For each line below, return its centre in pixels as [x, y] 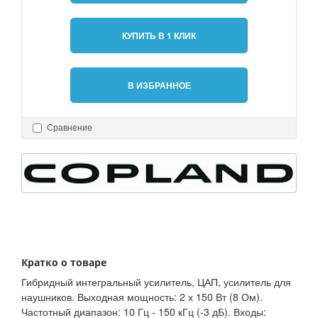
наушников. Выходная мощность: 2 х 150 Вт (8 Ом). [142, 297]
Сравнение [70, 128]
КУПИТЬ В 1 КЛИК [159, 36]
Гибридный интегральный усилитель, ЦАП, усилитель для [156, 282]
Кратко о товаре [64, 263]
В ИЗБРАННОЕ [159, 86]
